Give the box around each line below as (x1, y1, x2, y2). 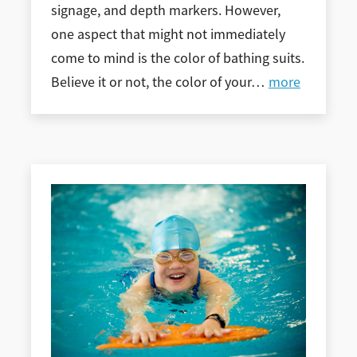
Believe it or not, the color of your (50, 73, 251, 92)
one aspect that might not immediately (50, 25, 285, 44)
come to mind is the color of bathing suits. (50, 49, 304, 68)
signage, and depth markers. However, (50, 2, 280, 20)
